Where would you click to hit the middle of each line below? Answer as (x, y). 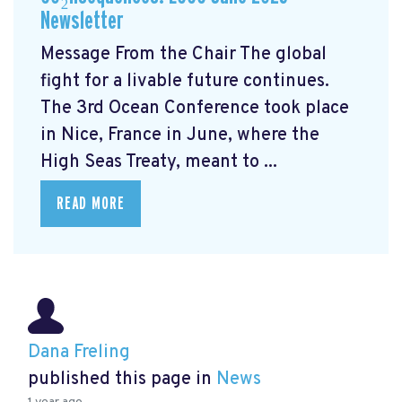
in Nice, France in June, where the (180, 135)
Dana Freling (79, 352)
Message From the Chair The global (184, 54)
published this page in (122, 379)
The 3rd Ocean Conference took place (195, 108)
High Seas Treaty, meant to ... (159, 162)
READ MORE (91, 203)
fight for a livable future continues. (185, 81)
